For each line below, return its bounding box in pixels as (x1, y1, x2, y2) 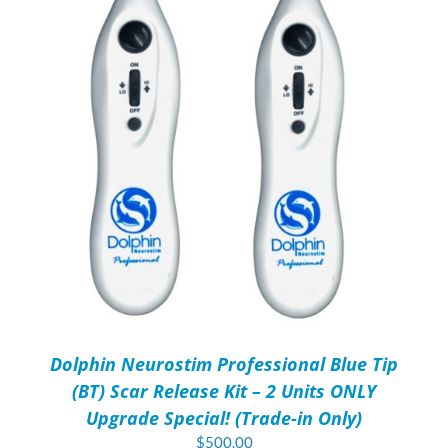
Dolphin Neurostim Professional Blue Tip (50, 352, 398, 376)
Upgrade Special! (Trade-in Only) (86, 406, 362, 430)
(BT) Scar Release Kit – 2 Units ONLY (72, 379, 376, 403)
